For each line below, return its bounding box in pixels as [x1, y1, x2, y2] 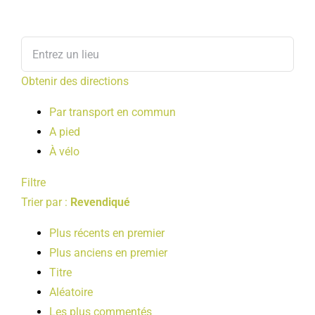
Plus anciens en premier [49, 246, 167, 259]
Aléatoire [49, 285, 93, 299]
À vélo [49, 145, 79, 158]
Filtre [21, 176, 46, 189]
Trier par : [21, 195, 70, 209]
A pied [49, 125, 80, 139]
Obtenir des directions [21, 75, 129, 88]
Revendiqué [70, 195, 130, 209]
